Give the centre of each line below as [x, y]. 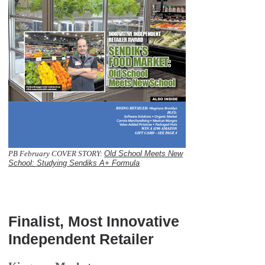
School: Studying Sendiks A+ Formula [74, 163]
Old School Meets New [143, 153]
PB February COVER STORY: [56, 153]
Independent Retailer [81, 239]
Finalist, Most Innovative [94, 222]
